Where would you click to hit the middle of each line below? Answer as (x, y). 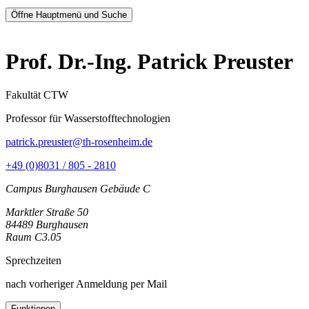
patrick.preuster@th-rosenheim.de (79, 142)
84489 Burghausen (47, 225)
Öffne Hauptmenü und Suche (69, 14)
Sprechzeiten (33, 261)
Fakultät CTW (37, 95)
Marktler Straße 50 (47, 212)
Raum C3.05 (33, 237)
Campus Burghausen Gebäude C (78, 189)
